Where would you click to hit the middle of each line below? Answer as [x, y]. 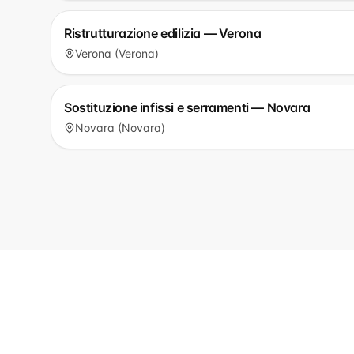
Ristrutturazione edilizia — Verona [163, 33]
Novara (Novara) [120, 128]
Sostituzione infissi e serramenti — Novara [187, 107]
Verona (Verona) [117, 53]
